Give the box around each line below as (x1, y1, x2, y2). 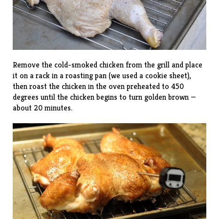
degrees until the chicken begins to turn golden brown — (13, 91, 197, 102)
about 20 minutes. (13, 102, 73, 113)
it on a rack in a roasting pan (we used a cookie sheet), (13, 70, 191, 81)
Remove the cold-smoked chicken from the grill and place (13, 59, 203, 70)
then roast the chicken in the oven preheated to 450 (13, 81, 184, 91)
